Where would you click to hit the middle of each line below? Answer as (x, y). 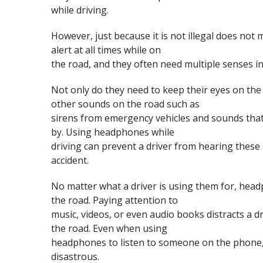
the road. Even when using (109, 228)
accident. (70, 160)
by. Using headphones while (113, 132)
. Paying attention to (133, 200)
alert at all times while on (106, 50)
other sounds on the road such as (125, 104)
